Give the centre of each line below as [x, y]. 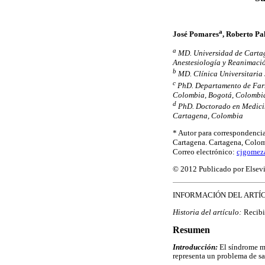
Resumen [191, 230]
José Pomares [196, 34]
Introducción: [195, 247]
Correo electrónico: [205, 152]
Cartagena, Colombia [208, 116]
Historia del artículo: [207, 212]
